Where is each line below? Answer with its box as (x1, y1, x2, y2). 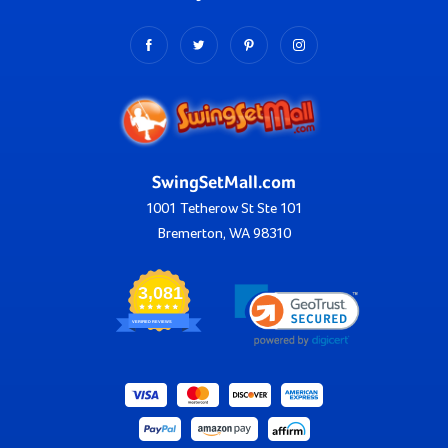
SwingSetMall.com (152, 173, 296, 192)
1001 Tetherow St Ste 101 (145, 200, 303, 216)
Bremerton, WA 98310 (157, 225, 291, 241)
